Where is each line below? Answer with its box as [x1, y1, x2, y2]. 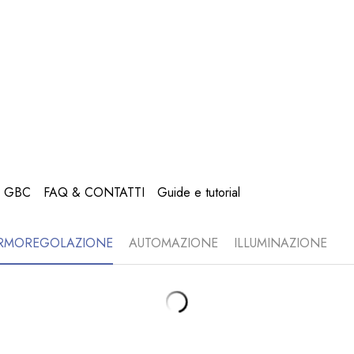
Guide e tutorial [157, 183, 240, 201]
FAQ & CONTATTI [43, 183, 145, 201]
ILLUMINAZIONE [234, 233, 327, 252]
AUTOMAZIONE [129, 233, 218, 252]
